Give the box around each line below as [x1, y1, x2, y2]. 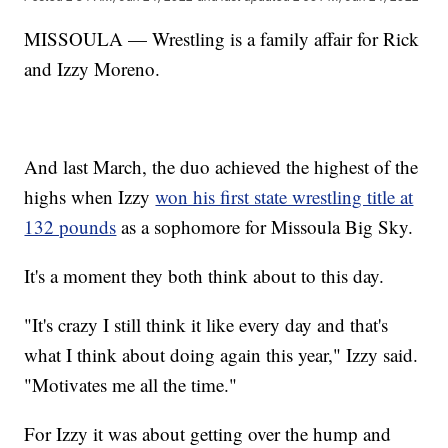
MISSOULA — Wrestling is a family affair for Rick [24, 25, 420, 51]
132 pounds [24, 213, 117, 239]
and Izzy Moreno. [24, 55, 161, 81]
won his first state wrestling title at [155, 183, 414, 209]
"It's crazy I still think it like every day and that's [24, 311, 389, 337]
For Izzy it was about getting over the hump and [24, 420, 392, 446]
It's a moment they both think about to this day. [24, 262, 385, 288]
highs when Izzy [24, 183, 156, 209]
